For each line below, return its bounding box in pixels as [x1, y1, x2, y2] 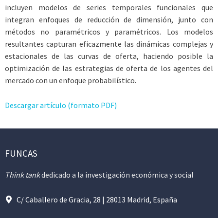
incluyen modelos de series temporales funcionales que [5, 2, 213, 12]
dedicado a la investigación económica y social [40, 170, 194, 180]
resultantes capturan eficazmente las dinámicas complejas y [5, 39, 213, 49]
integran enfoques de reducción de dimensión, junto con [5, 15, 213, 24]
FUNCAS [5, 147, 37, 160]
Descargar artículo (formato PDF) [5, 100, 117, 110]
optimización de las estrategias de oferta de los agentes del [5, 63, 213, 73]
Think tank [5, 170, 40, 180]
